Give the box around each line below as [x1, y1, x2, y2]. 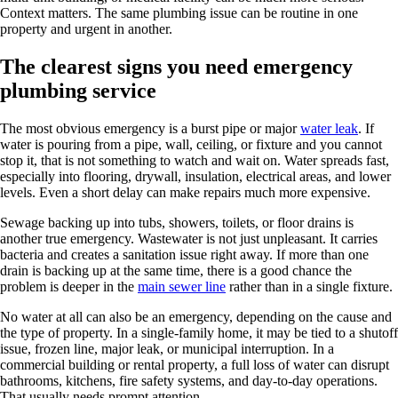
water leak [300, 120, 358, 136]
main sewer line [138, 278, 226, 294]
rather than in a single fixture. [226, 278, 393, 294]
